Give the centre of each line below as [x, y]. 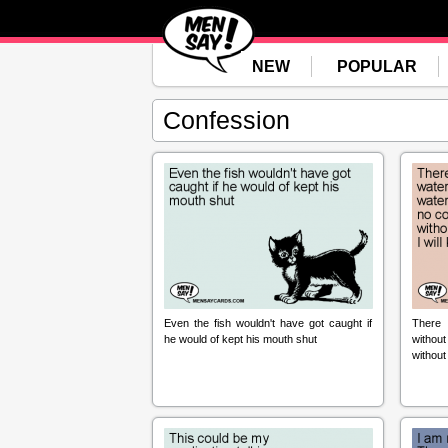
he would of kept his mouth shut [240, 339]
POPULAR [377, 66]
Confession [226, 120]
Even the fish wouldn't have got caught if [268, 323]
